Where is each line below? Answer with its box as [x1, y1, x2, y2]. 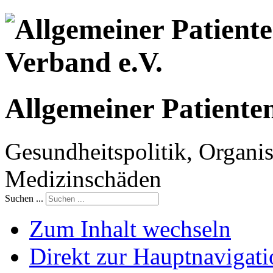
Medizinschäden [5, 166, 161, 193]
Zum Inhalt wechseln [29, 216, 231, 243]
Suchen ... [5, 193, 43, 204]
